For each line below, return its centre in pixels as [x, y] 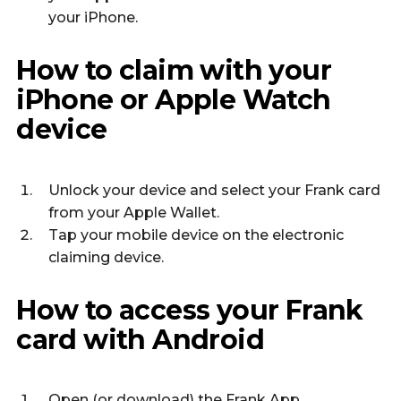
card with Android [141, 339]
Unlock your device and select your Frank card [214, 190]
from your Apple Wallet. [134, 212]
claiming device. [106, 257]
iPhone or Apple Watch [174, 100]
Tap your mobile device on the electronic [196, 235]
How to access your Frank [190, 310]
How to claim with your [174, 71]
